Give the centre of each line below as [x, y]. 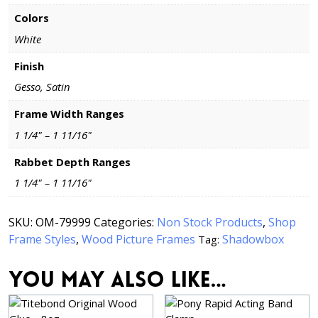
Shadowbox [253, 240]
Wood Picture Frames [138, 240]
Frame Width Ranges [69, 114]
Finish [29, 66]
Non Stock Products [210, 223]
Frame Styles [42, 240]
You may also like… [117, 282]
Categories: [125, 223]
